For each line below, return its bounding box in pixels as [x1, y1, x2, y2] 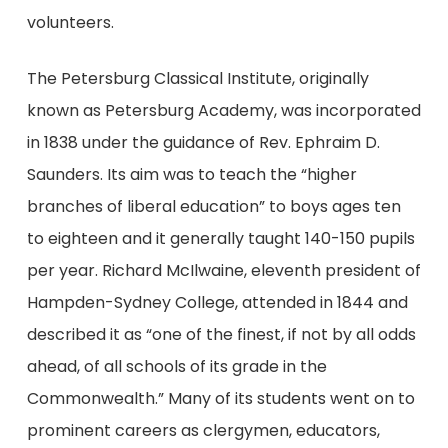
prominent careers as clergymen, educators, [26, 419, 380, 442]
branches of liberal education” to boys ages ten [26, 195, 401, 218]
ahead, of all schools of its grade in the [26, 355, 327, 378]
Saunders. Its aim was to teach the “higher [26, 163, 357, 186]
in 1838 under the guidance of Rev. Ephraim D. [26, 131, 380, 154]
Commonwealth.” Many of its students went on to [26, 387, 415, 410]
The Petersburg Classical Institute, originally [26, 67, 369, 90]
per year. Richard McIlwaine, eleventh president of [26, 259, 421, 282]
